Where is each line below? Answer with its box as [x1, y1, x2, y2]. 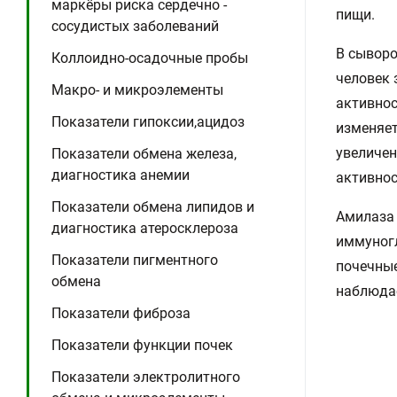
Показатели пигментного [51, 252, 218, 269]
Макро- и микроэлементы [51, 82, 223, 98]
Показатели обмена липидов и [51, 198, 254, 215]
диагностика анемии [51, 167, 190, 183]
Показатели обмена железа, [51, 145, 237, 162]
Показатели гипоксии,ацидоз [51, 113, 245, 130]
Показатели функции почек [51, 337, 233, 354]
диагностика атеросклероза [51, 220, 238, 237]
